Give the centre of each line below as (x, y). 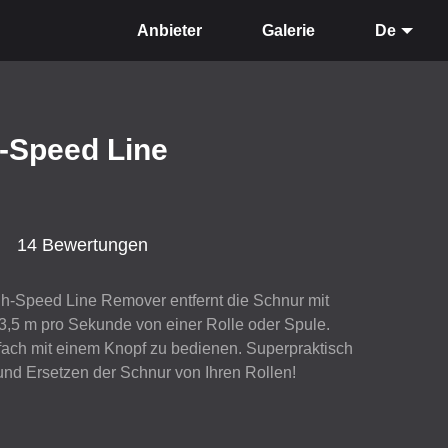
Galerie (288, 30)
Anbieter (169, 30)
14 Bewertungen (83, 244)
